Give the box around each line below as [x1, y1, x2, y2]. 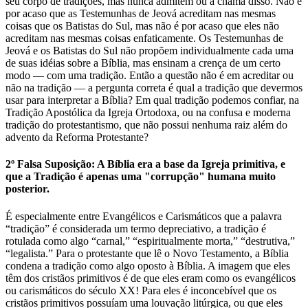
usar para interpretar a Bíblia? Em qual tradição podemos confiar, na [5, 94, 299, 107]
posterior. [5, 183, 49, 195]
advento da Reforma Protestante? [5, 131, 148, 144]
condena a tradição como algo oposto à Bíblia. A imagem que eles [5, 259, 290, 272]
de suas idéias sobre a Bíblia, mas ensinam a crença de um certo [5, 57, 280, 69]
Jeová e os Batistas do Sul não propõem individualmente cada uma [5, 45, 294, 57]
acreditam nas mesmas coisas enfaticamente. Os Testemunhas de [5, 32, 283, 45]
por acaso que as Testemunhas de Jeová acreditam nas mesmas [5, 8, 276, 20]
